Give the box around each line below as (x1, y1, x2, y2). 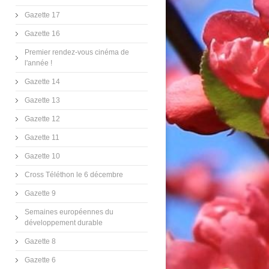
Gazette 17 (25, 11, 60, 19)
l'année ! (25, 59, 52, 67)
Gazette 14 (25, 77, 60, 86)
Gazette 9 (25, 189, 56, 198)
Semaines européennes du (25, 208, 113, 216)
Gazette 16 (25, 29, 60, 38)
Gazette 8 (25, 237, 56, 246)
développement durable (25, 219, 103, 227)
